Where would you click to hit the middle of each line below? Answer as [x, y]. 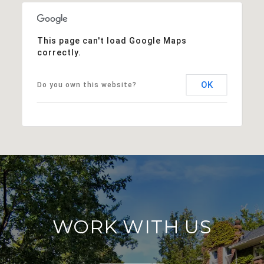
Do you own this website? [87, 85]
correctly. [59, 52]
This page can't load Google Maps [112, 40]
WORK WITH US [132, 226]
